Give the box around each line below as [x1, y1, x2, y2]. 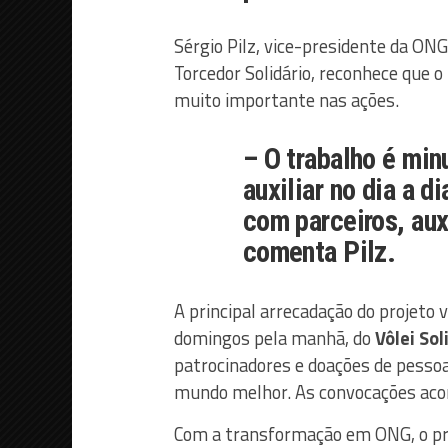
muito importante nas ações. [174, 85, 399, 114]
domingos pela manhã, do [174, 323, 375, 352]
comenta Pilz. [242, 234, 396, 269]
